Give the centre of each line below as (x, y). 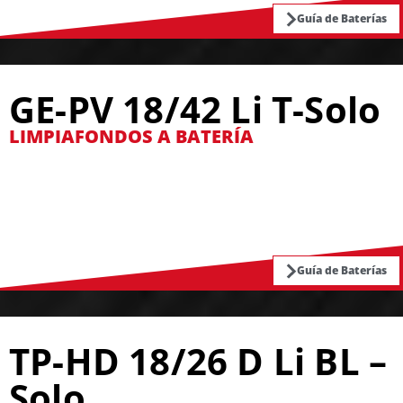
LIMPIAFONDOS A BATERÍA (131, 136)
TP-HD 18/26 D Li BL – (198, 361)
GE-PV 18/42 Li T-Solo (195, 109)
